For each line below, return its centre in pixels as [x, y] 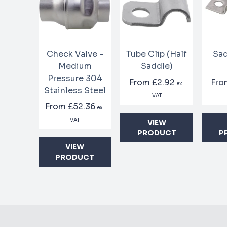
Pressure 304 [75, 78]
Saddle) [157, 66]
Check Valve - [75, 54]
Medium [75, 66]
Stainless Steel [75, 90]
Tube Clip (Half [157, 54]
